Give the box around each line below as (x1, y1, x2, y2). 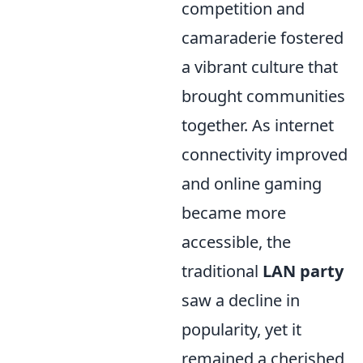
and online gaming (181, 173, 322, 194)
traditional (181, 260, 263, 282)
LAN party (263, 260, 344, 282)
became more (181, 202, 286, 224)
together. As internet (181, 114, 334, 136)
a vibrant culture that (181, 56, 338, 78)
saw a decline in (181, 289, 300, 311)
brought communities (181, 85, 345, 107)
